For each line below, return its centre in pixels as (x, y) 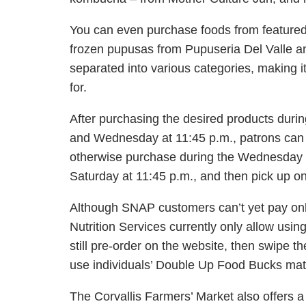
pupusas (130, 49)
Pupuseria (213, 49)
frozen (88, 49)
